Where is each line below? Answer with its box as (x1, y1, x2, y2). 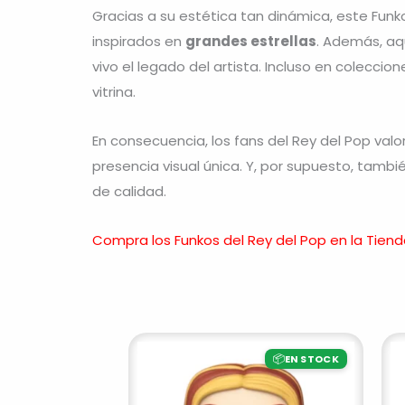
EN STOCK (284, 351, 339, 366)
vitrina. (92, 81, 136, 101)
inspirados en (92, 31, 185, 51)
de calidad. (92, 181, 166, 201)
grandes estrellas (185, 31, 316, 51)
